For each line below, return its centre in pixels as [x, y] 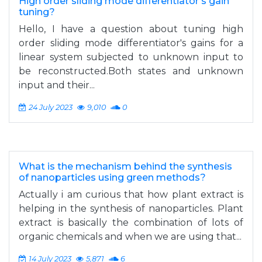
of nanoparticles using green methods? [112, 177]
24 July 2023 [51, 107]
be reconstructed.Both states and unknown [131, 71]
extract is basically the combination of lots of [131, 223]
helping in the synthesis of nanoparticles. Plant [131, 208]
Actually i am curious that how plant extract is [131, 194]
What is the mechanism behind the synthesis [125, 166]
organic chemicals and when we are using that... [130, 237]
